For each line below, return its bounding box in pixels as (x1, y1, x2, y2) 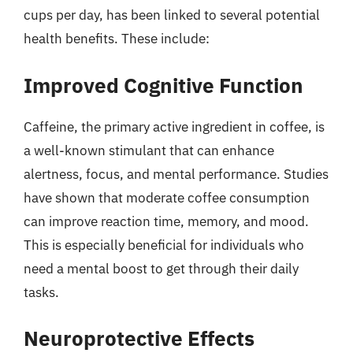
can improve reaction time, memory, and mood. (24, 212, 309, 230)
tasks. (24, 283, 59, 301)
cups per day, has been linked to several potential (24, 6, 320, 24)
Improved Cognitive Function (24, 71, 303, 98)
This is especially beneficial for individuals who (24, 236, 304, 254)
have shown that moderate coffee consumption (24, 188, 310, 206)
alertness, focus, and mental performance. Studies (24, 165, 329, 183)
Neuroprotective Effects (24, 325, 255, 351)
